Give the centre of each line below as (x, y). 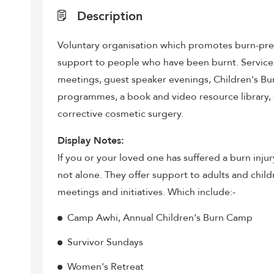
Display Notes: (91, 141)
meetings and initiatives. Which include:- (147, 192)
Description (108, 16)
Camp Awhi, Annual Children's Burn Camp (160, 218)
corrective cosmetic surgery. (121, 114)
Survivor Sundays (106, 242)
